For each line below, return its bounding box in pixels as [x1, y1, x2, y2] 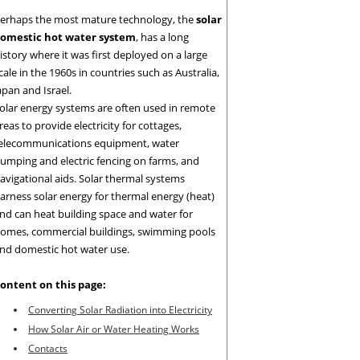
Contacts [28, 342, 67, 355]
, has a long [136, 29, 189, 44]
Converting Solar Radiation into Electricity [28, 304, 212, 317]
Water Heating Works [104, 323, 199, 336]
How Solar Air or [28, 323, 104, 336]
